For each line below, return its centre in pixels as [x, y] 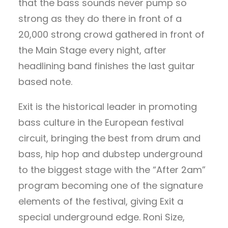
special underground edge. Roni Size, [102, 217]
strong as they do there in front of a [100, 19]
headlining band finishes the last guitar [107, 66]
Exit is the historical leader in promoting [108, 107]
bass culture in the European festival [101, 122]
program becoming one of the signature [111, 186]
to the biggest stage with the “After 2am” [112, 170]
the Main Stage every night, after [92, 50]
